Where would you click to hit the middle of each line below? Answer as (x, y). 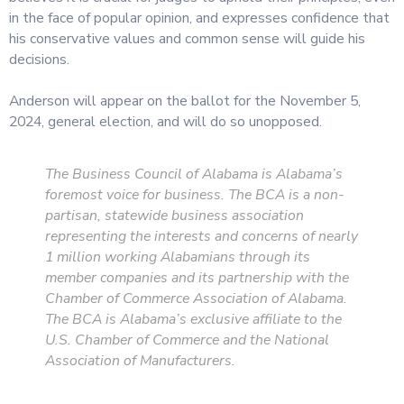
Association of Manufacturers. (140, 361)
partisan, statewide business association (174, 216)
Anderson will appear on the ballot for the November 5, (185, 101)
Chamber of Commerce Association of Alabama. (196, 299)
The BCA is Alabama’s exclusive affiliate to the (193, 320)
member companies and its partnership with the (197, 278)
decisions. (39, 60)
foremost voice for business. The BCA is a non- (195, 195)
